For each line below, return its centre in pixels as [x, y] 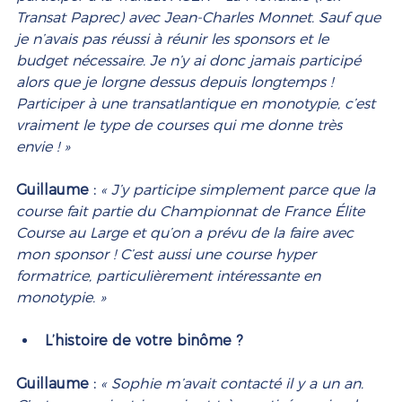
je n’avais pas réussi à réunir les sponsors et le [175, 39]
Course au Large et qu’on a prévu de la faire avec [187, 233]
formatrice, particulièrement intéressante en [170, 276]
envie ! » [43, 147]
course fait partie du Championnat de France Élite [192, 212]
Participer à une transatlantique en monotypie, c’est [198, 104]
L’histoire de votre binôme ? [146, 341]
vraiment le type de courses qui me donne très [181, 126]
